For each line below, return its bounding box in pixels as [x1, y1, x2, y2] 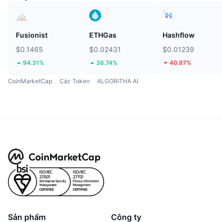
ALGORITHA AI [97, 77, 138, 85]
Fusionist [16, 30, 48, 39]
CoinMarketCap [8, 77, 52, 85]
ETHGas [89, 30, 116, 39]
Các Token [59, 77, 90, 85]
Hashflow [163, 30, 195, 39]
